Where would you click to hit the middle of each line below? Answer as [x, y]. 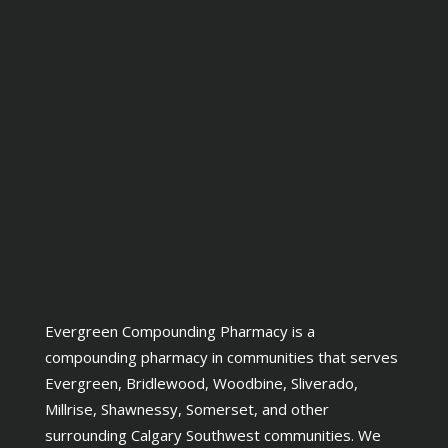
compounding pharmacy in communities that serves [221, 356]
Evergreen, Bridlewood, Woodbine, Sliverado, [201, 382]
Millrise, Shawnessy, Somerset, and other [187, 408]
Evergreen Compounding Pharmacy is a [180, 330]
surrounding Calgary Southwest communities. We [213, 434]
